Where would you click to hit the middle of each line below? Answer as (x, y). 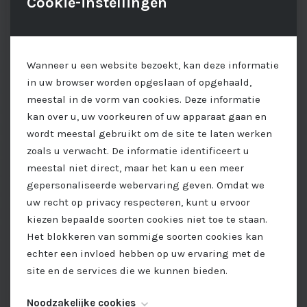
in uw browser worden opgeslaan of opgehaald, (139, 82)
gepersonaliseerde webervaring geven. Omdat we (146, 185)
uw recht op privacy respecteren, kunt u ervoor (138, 202)
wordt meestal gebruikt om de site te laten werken (149, 133)
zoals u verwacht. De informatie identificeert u (138, 150)
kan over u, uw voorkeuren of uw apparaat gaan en (147, 116)
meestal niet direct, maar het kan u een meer (135, 168)
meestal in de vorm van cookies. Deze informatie (144, 99)
